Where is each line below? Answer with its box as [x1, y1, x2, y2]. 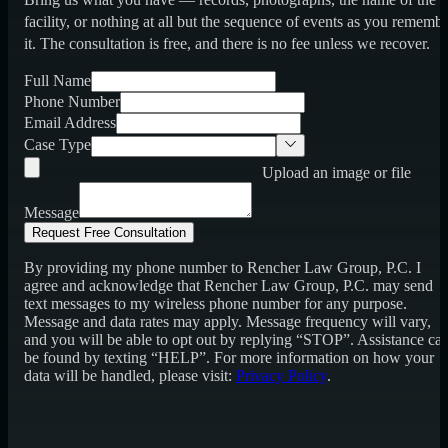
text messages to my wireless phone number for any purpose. [24, 294, 407, 312]
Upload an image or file [262, 163, 411, 181]
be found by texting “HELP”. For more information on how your [24, 348, 434, 366]
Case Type [24, 136, 91, 154]
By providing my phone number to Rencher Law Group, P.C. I [24, 258, 421, 276]
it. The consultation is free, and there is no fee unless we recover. [24, 35, 430, 53]
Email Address [24, 114, 116, 132]
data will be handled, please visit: [24, 366, 232, 384]
